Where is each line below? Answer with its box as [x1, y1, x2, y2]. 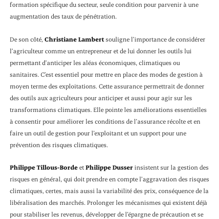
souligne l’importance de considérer [104, 35, 205, 43]
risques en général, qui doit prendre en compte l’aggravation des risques [10, 175, 209, 183]
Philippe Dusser [86, 163, 133, 172]
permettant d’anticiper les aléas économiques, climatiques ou [10, 58, 180, 66]
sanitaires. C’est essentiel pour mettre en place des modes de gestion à [10, 70, 203, 78]
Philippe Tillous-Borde [10, 163, 78, 172]
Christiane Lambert [44, 35, 104, 43]
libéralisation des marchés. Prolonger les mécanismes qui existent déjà [10, 198, 207, 207]
